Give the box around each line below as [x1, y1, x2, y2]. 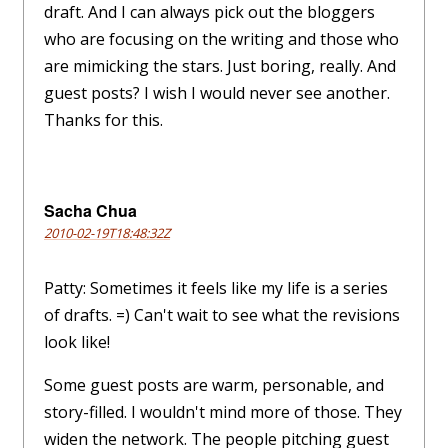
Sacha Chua [44, 199, 137, 223]
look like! [44, 331, 110, 354]
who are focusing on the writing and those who [44, 28, 399, 51]
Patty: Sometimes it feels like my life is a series [44, 277, 388, 300]
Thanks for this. [44, 109, 163, 132]
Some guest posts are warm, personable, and [44, 374, 384, 397]
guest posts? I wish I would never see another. [44, 82, 390, 105]
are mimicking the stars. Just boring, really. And [44, 55, 396, 78]
